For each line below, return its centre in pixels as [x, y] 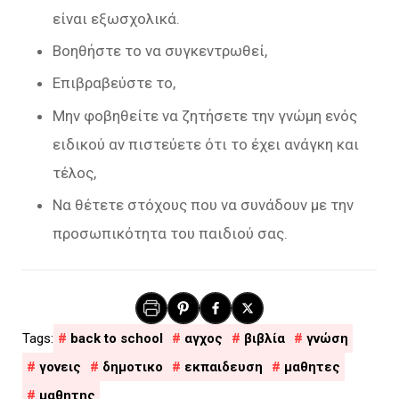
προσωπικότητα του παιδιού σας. [170, 233]
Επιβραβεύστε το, [114, 83]
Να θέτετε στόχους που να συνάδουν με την [203, 204]
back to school [117, 338]
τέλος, [74, 172]
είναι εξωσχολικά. [116, 18]
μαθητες [312, 366]
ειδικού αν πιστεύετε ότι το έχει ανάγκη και [206, 144]
